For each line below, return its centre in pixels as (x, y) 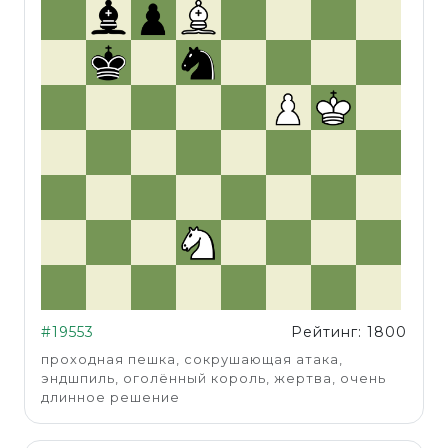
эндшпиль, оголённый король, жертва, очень (213, 378)
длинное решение (110, 397)
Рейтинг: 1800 (349, 331)
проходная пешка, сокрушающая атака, (192, 359)
